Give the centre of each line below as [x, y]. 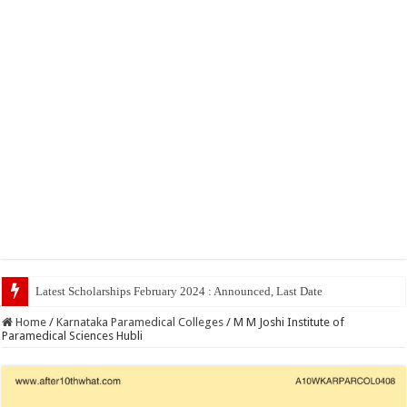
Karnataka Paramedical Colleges [140, 322]
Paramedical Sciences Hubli [73, 335]
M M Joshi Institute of [289, 322]
